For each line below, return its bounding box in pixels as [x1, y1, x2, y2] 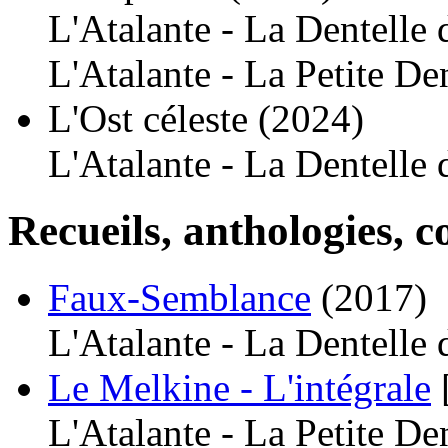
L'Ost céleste [48, 96, 248, 140]
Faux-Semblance [48, 275, 311, 319]
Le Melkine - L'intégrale [48, 365, 431, 409]
